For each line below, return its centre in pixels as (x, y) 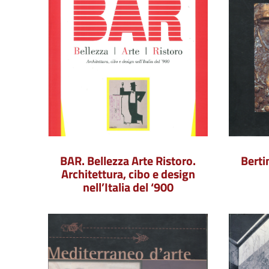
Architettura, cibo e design (128, 174)
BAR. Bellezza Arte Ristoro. (128, 161)
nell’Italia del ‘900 (128, 187)
